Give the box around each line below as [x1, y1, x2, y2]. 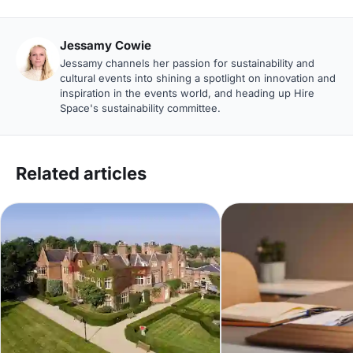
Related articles [16, 162, 147, 184]
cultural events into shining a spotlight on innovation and [60, 71, 336, 84]
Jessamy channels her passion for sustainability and [60, 56, 314, 69]
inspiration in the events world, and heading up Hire [60, 86, 314, 99]
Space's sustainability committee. [60, 101, 221, 114]
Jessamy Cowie [60, 37, 151, 53]
